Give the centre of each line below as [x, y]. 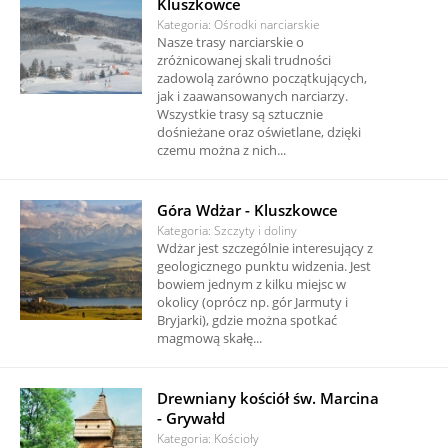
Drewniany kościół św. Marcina [268, 398]
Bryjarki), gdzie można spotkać [247, 320]
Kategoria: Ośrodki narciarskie [239, 25]
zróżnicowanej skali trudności [244, 60]
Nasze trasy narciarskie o [231, 42]
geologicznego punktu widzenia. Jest [264, 266]
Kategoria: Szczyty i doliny [227, 231]
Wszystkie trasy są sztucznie [240, 114]
